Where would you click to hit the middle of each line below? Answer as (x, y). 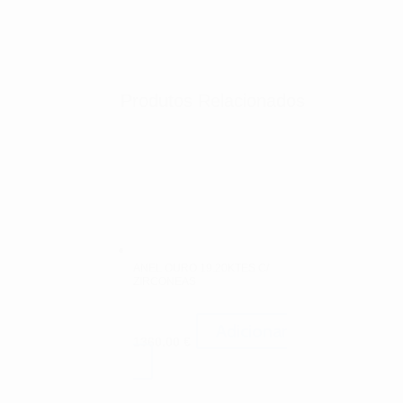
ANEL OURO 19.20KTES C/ (201, 269)
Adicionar (252, 331)
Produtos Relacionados (213, 101)
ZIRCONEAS (165, 282)
